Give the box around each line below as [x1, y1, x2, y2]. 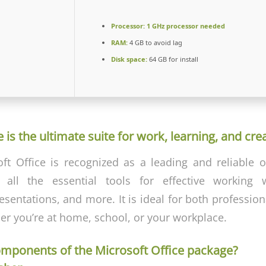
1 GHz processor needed [145, 21, 225, 30]
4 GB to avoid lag [128, 38, 182, 47]
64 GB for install [147, 55, 198, 64]
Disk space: [111, 55, 147, 64]
